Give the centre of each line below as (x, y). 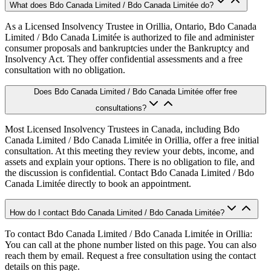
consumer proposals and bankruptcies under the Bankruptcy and (127, 48)
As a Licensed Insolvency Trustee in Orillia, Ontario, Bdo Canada (131, 26)
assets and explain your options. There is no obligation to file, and (130, 162)
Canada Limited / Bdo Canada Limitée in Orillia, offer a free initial (132, 140)
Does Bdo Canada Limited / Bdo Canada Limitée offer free (135, 92)
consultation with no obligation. (65, 70)
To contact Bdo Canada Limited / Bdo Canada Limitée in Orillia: (129, 234)
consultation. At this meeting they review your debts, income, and (129, 151)
